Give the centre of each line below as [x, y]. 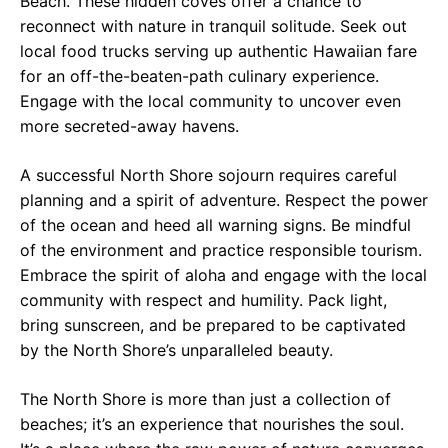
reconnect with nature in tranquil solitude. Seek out [213, 26]
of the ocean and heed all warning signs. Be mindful [215, 225]
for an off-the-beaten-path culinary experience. [199, 76]
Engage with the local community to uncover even [210, 101]
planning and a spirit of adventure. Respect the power [224, 200]
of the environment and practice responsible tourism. [221, 250]
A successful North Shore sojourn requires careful [208, 175]
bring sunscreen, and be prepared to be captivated [213, 325]
